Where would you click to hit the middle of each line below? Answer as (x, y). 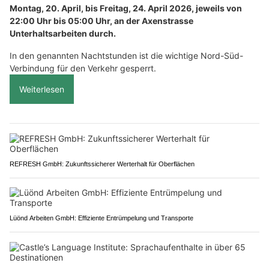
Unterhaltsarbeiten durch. (63, 33)
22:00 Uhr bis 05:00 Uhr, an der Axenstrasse (101, 20)
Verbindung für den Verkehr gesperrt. (83, 68)
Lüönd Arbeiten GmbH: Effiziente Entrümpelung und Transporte (101, 218)
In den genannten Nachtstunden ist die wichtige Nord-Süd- (126, 55)
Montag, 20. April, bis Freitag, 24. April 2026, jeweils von (126, 8)
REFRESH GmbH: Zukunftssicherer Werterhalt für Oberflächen (102, 164)
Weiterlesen (42, 89)
